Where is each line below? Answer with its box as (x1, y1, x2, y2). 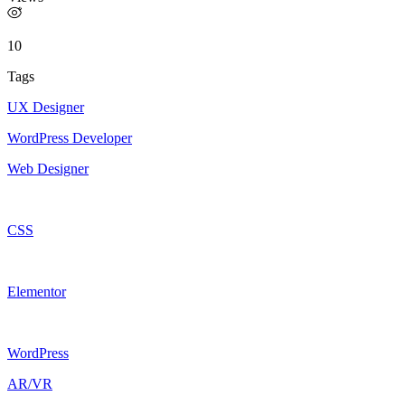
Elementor (7, 283, 66, 299)
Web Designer (7, 160, 89, 176)
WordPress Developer (7, 129, 132, 146)
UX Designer (7, 99, 84, 115)
